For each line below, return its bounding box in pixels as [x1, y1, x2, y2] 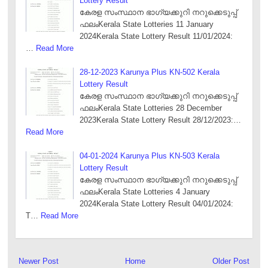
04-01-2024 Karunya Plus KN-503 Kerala [80, 151, 220, 160]
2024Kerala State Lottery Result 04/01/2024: [80, 199, 234, 208]
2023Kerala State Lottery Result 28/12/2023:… [80, 115, 242, 124]
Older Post [212, 257, 250, 266]
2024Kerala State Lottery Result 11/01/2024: [80, 31, 233, 41]
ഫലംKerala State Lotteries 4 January [80, 187, 211, 196]
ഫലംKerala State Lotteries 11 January [80, 19, 214, 29]
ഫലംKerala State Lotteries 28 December [80, 103, 223, 112]
